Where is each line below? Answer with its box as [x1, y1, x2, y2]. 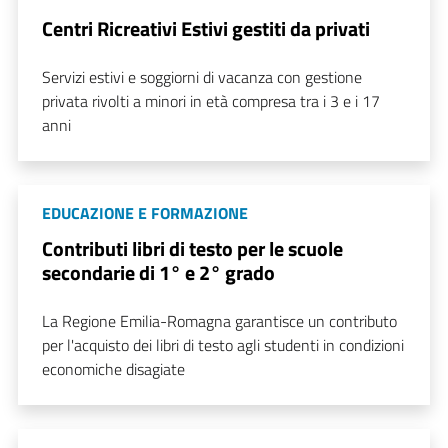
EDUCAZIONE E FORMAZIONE [42, 201, 248, 226]
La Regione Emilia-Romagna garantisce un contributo [42, 309, 397, 334]
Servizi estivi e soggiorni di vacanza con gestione [42, 65, 362, 90]
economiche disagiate [42, 357, 185, 382]
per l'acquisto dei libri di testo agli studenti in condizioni [42, 333, 404, 358]
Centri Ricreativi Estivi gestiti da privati [42, 13, 370, 45]
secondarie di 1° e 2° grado [42, 257, 275, 289]
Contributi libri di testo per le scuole [42, 233, 343, 265]
